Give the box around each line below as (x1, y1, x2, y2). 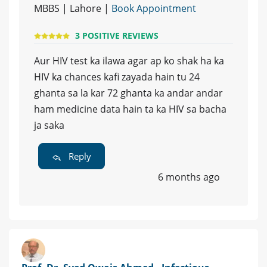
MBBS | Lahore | (34, 2, 111, 15)
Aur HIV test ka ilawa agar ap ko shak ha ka (34, 54, 224, 68)
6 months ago (158, 170, 220, 184)
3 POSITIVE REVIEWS (75, 30, 159, 42)
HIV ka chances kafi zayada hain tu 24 (34, 70, 200, 84)
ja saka (34, 119, 64, 132)
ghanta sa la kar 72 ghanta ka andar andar (34, 86, 223, 100)
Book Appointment (111, 2, 196, 15)
